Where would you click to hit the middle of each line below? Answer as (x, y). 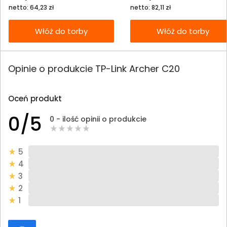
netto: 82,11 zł (150, 7)
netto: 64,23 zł (31, 7)
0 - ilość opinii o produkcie (98, 119)
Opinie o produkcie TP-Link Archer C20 (94, 69)
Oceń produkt (35, 99)
